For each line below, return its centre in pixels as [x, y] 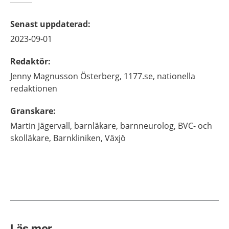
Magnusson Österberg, [77, 76]
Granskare [32, 111]
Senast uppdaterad [49, 24]
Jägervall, [55, 126]
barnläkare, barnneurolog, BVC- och [143, 126]
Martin [23, 126]
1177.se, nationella [159, 76]
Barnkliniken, [78, 138]
